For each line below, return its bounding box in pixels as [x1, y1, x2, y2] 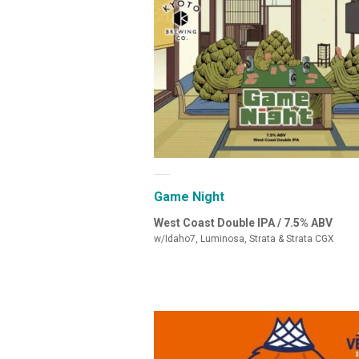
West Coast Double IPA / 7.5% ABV [154, 216, 333, 230]
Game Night [154, 189, 224, 205]
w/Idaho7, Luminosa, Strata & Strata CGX [154, 233, 334, 245]
